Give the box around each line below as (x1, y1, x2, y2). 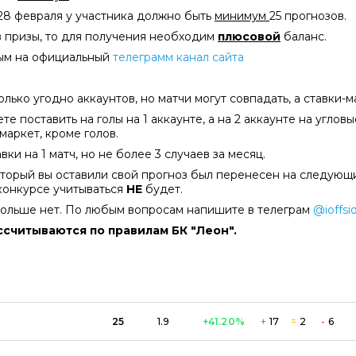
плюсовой (218, 29, 281, 44)
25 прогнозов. (269, 8, 346, 23)
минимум (215, 8, 269, 23)
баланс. (281, 29, 327, 44)
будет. (142, 181, 183, 196)
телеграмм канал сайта (113, 49, 244, 64)
